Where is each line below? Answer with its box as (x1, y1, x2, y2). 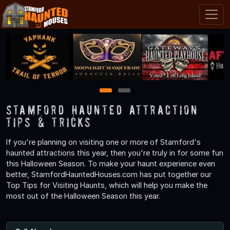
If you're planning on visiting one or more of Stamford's (6, 137, 201, 146)
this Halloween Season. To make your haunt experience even (6, 159, 215, 168)
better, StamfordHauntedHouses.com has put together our (6, 169, 212, 179)
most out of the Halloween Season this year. (6, 191, 160, 200)
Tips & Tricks (6, 114, 92, 129)
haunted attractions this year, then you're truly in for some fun (6, 148, 223, 157)
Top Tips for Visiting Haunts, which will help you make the (6, 180, 207, 189)
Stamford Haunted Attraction (6, 102, 199, 117)
